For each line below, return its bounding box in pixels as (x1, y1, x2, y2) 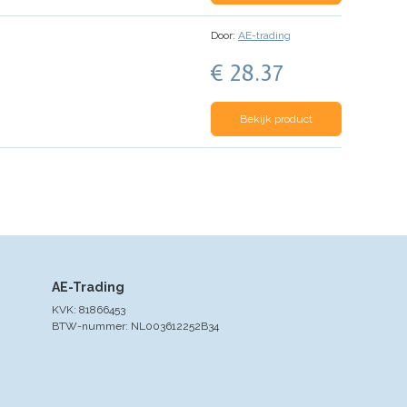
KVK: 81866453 (52, 303, 126, 316)
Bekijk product (240, 113, 313, 126)
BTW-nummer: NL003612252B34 (52, 319, 220, 333)
